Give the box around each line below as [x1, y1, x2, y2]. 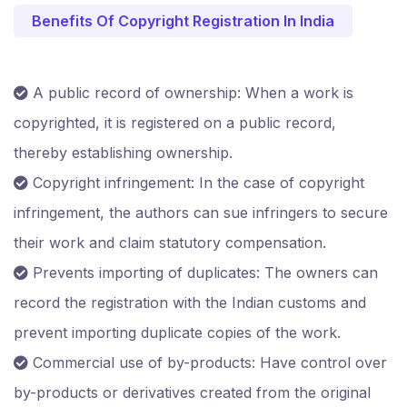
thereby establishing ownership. [14, 144, 233, 162]
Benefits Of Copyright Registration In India [32, 12, 334, 30]
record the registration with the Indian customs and [14, 293, 366, 312]
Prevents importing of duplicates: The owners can [28, 263, 378, 282]
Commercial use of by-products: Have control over [28, 353, 387, 372]
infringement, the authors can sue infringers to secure [14, 203, 388, 222]
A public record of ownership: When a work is [28, 84, 353, 102]
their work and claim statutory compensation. [14, 233, 326, 252]
